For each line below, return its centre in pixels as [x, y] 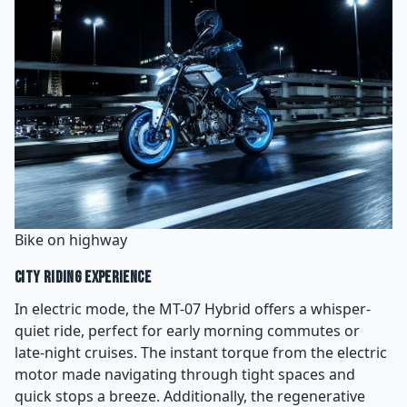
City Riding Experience [83, 278]
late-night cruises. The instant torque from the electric [201, 352]
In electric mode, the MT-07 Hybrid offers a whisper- [193, 309]
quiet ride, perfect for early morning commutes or [187, 331]
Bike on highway [71, 240]
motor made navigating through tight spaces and [185, 374]
